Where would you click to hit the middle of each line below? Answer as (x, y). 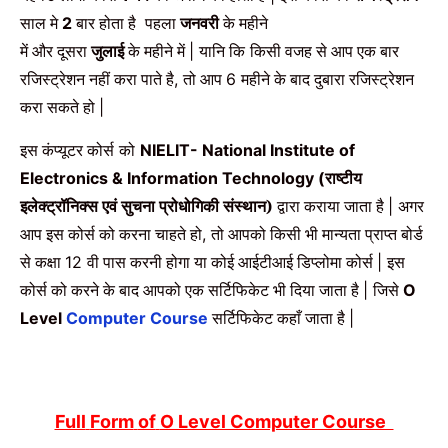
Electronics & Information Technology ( (172, 177)
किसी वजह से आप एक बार (324, 51)
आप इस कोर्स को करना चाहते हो (111, 233)
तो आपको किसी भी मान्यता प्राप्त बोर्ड (317, 233)
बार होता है (108, 23)
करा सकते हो (59, 107)
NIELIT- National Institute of (247, 149)
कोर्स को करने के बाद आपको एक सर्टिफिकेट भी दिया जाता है (191, 289)
